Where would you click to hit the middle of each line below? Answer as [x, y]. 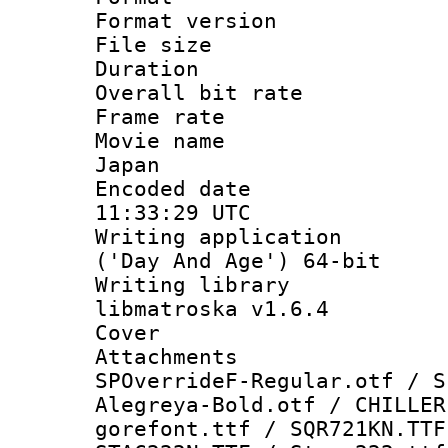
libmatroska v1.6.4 [212, 308]
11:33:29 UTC [173, 212]
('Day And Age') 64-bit [238, 260]
